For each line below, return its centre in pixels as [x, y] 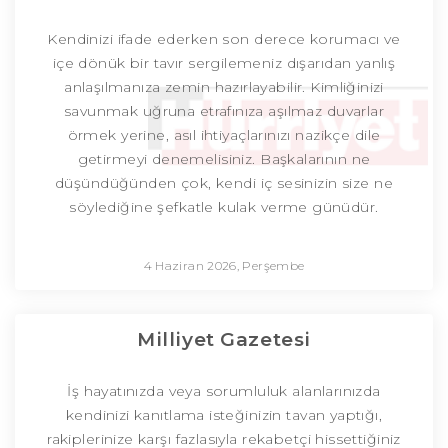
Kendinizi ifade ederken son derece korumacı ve [224, 39]
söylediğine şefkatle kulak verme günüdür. [224, 207]
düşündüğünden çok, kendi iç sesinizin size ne [224, 183]
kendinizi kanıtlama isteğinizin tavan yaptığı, [224, 415]
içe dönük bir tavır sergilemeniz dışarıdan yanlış [224, 63]
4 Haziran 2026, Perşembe [224, 266]
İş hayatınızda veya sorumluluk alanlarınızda [224, 391]
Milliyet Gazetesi [224, 340]
